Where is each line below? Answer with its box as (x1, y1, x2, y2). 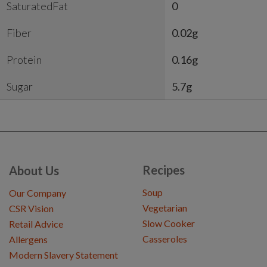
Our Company (9, 187, 66, 199)
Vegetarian (142, 202, 187, 214)
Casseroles (142, 233, 187, 245)
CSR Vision (9, 203, 54, 215)
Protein (7, 53, 42, 67)
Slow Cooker (142, 218, 195, 229)
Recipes (142, 163, 185, 178)
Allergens (9, 234, 48, 246)
